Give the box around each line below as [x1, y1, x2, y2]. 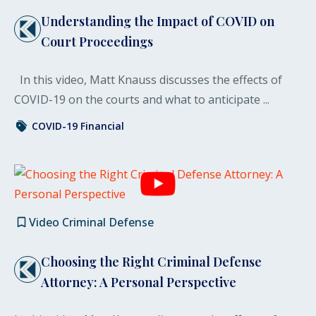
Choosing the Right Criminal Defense [41, 253, 262, 270]
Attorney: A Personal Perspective [41, 273, 236, 291]
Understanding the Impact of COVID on [41, 12, 274, 30]
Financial [80, 119, 124, 133]
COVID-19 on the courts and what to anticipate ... [14, 91, 269, 107]
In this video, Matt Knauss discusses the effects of [14, 71, 282, 87]
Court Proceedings [41, 32, 153, 50]
